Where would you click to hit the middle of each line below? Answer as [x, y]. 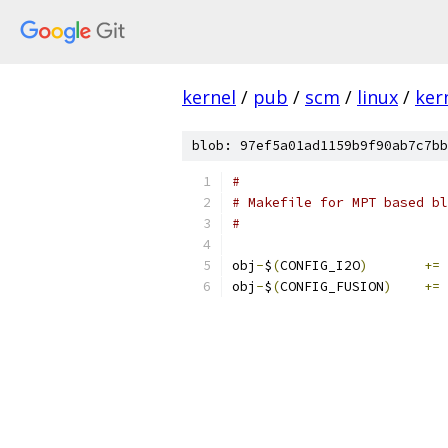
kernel [209, 97]
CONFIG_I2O [320, 265]
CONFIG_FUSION [332, 286]
